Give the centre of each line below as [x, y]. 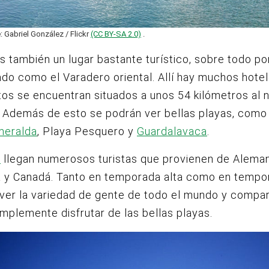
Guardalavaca [172, 131]
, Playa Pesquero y [87, 131]
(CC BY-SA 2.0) [116, 34]
